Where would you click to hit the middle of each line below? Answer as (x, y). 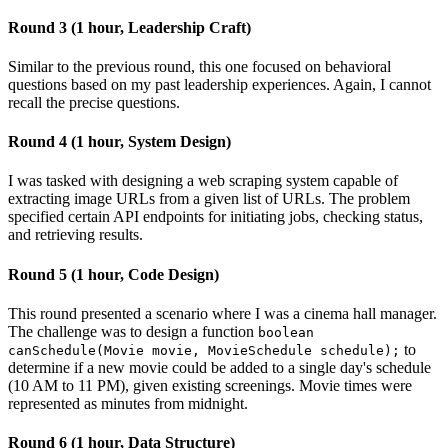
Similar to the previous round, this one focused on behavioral (199, 66)
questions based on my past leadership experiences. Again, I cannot (219, 84)
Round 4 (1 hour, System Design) (119, 142)
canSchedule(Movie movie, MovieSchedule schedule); (204, 350)
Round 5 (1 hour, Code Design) (113, 274)
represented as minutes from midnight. (128, 403)
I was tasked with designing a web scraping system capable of (203, 181)
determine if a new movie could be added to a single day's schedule (219, 367)
